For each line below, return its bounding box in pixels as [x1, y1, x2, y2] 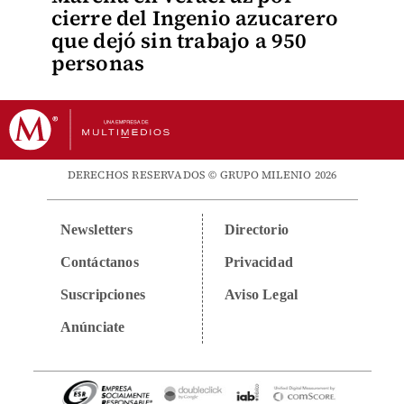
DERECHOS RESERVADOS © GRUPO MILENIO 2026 [67, 168, 337, 182]
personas [50, 49, 145, 78]
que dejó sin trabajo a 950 [50, 26, 308, 55]
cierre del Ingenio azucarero [50, 4, 339, 32]
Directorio [225, 222, 289, 237]
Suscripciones [60, 287, 146, 302]
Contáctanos [60, 254, 139, 270]
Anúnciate [60, 319, 125, 335]
